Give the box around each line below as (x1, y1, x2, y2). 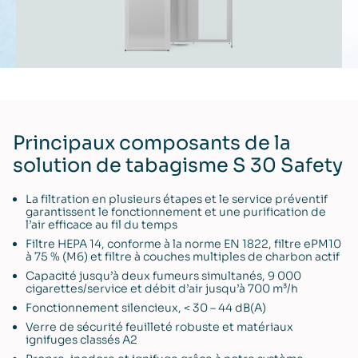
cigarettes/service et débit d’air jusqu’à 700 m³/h (26, 280, 298, 296)
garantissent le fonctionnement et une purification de (26, 204, 326, 219)
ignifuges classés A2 (26, 332, 137, 347)
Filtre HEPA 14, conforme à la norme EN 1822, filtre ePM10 (26, 236, 341, 251)
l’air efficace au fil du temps (26, 217, 177, 232)
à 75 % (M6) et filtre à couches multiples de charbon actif (26, 249, 340, 264)
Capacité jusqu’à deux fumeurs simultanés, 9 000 (26, 268, 301, 283)
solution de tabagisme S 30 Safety (13, 153, 343, 177)
